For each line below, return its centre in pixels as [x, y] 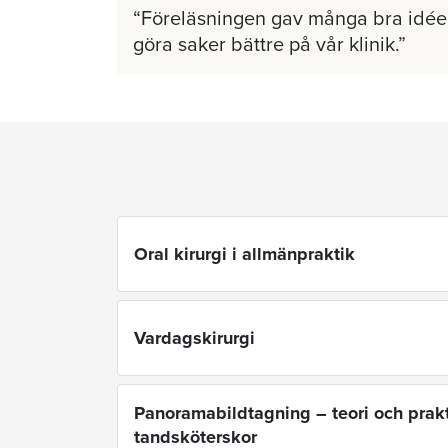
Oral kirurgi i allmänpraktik [244, 253]
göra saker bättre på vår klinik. [265, 44]
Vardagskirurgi [194, 337]
